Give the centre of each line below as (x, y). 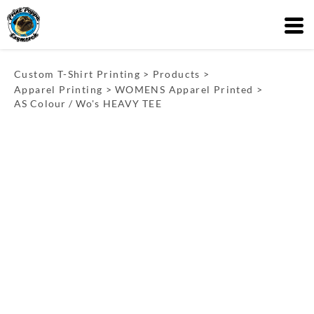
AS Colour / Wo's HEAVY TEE (88, 103)
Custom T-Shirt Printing (77, 74)
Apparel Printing (59, 89)
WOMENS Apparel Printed (184, 89)
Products (176, 74)
